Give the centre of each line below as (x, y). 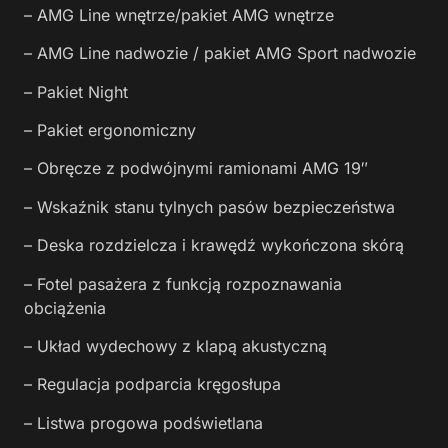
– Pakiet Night (76, 91)
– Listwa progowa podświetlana (143, 422)
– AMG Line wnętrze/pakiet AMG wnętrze (179, 14)
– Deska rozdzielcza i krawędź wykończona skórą (214, 245)
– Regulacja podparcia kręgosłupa (152, 384)
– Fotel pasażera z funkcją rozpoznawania (183, 283)
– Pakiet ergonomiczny (110, 129)
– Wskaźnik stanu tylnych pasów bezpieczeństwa (209, 206)
